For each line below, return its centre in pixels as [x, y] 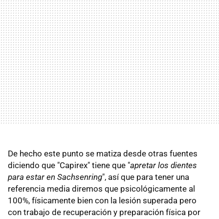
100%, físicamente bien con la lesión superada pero [102, 200]
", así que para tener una [146, 177]
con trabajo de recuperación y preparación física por [104, 212]
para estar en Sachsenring [55, 177]
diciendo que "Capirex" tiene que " [69, 165]
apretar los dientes [164, 165]
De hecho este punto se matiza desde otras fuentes [103, 153]
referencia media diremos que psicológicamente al [101, 188]
